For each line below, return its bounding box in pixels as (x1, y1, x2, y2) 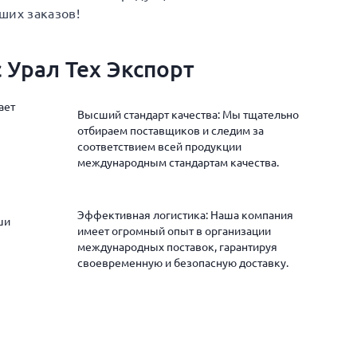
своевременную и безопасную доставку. (77, 257, 288, 269)
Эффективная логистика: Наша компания (77, 209, 293, 222)
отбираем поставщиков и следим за (77, 124, 264, 137)
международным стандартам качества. (77, 156, 279, 169)
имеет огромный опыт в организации (77, 225, 271, 237)
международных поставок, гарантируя (77, 241, 277, 253)
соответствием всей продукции (77, 140, 241, 153)
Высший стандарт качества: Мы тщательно (77, 108, 299, 121)
